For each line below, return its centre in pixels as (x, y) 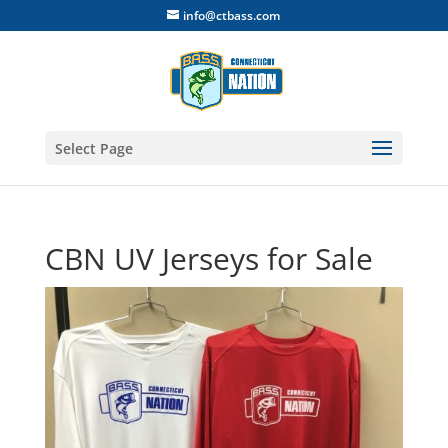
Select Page (93, 148)
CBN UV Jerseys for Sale (208, 258)
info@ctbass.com (232, 15)
